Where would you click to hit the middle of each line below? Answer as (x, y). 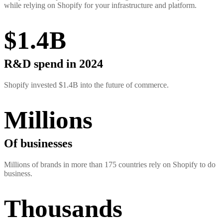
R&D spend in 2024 (54, 64)
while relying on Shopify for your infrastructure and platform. (100, 5)
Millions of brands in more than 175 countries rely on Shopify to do (110, 165)
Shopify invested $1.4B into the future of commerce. (86, 85)
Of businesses (38, 144)
